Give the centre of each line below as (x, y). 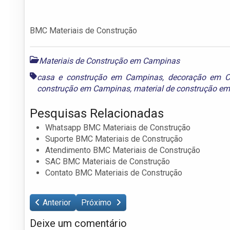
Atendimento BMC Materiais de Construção (123, 150)
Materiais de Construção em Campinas (109, 61)
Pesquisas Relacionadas (97, 113)
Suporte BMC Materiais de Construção (114, 139)
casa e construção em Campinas (100, 77)
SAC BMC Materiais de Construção (108, 161)
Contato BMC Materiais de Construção (114, 172)
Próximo (97, 202)
